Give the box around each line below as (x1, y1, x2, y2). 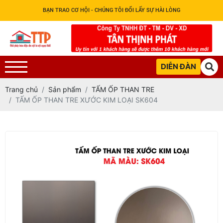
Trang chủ (5, 85, 38, 94)
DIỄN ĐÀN (161, 62, 196, 72)
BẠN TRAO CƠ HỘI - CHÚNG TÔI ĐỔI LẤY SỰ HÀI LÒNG (43, 7, 180, 13)
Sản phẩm (48, 85, 81, 94)
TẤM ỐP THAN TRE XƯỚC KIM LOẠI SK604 (15, 95, 158, 104)
